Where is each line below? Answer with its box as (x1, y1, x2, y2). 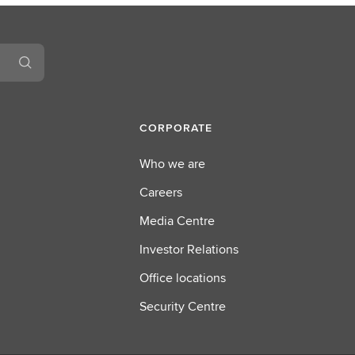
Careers (139, 183, 182, 201)
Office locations (139, 269, 226, 287)
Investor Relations (139, 240, 239, 258)
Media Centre (139, 212, 215, 230)
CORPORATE (139, 120, 212, 136)
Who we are (139, 155, 205, 173)
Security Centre (139, 297, 226, 315)
